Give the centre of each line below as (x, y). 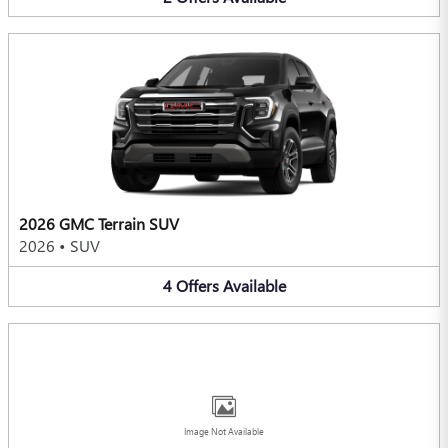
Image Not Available (224, 431)
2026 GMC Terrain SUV (99, 224)
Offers (197, 286)
